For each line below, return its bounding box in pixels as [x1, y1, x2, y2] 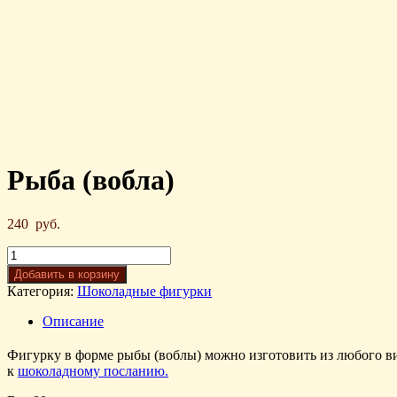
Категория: [7, 283, 77, 299]
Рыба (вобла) [7, 164, 175, 197]
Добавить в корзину [14, 267, 120, 281]
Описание [43, 313, 104, 329]
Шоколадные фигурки [77, 283, 212, 299]
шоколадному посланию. [18, 362, 168, 378]
